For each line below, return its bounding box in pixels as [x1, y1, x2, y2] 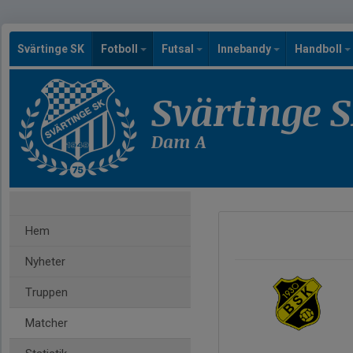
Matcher [25, 316, 68, 330]
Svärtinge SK [17, 43, 84, 55]
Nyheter [25, 255, 65, 269]
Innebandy [217, 43, 273, 55]
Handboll [295, 43, 344, 55]
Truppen [25, 285, 68, 299]
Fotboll [101, 43, 140, 55]
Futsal [162, 43, 196, 55]
